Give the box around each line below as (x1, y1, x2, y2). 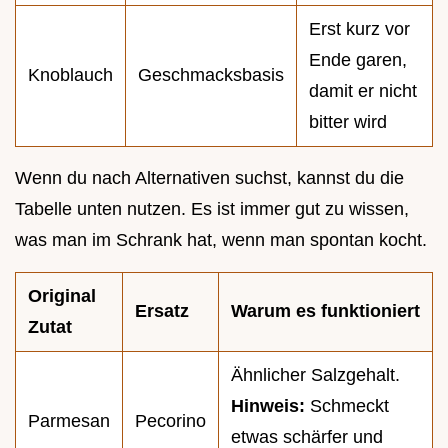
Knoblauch (28, 65, 113, 86)
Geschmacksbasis (138, 65, 284, 86)
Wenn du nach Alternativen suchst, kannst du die (15, 168, 404, 189)
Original (28, 286, 96, 307)
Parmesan (28, 411, 110, 432)
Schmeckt (305, 396, 389, 417)
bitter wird (309, 112, 387, 133)
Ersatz (135, 301, 189, 322)
